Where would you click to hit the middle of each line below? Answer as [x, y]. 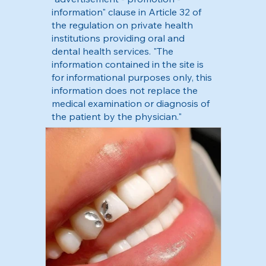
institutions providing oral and [118, 38]
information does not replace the [124, 90]
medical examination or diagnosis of [130, 103]
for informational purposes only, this [132, 77]
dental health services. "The [112, 51]
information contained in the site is [127, 64]
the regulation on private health [122, 25]
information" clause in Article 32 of [126, 12]
